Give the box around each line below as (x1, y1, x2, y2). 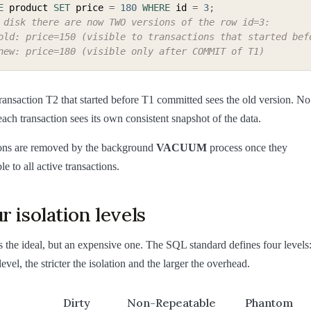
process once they (207, 141, 287, 153)
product (3, 1, 53, 13)
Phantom (245, 295, 293, 310)
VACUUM (156, 141, 207, 153)
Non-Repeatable (127, 295, 216, 310)
